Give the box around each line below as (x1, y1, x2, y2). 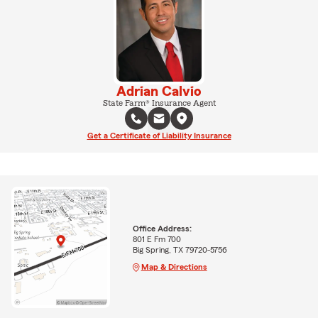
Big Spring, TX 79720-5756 (132, 245, 227, 254)
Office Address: (132, 224, 192, 233)
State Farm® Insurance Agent (102, 98, 216, 107)
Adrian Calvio (116, 84, 202, 99)
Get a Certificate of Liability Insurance (87, 131, 231, 140)
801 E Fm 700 (132, 234, 181, 243)
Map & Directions (141, 262, 207, 271)
